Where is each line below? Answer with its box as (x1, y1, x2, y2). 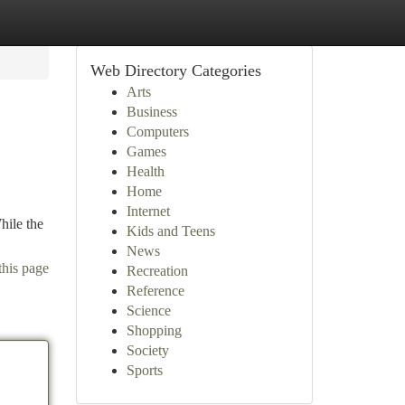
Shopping (126, 323, 182, 338)
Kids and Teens (126, 223, 215, 239)
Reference (126, 283, 184, 298)
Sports (126, 363, 163, 378)
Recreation (126, 263, 188, 278)
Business (126, 104, 177, 119)
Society (126, 343, 169, 358)
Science (126, 303, 171, 318)
